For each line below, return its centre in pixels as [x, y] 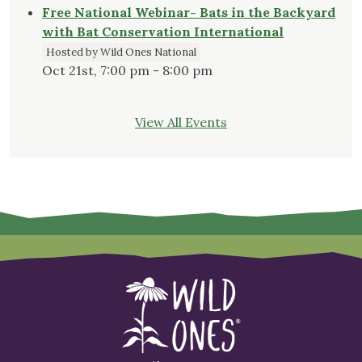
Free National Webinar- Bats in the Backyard [189, 13]
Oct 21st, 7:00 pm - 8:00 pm [127, 71]
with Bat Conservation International [163, 32]
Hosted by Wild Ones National [121, 53]
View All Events [181, 122]
